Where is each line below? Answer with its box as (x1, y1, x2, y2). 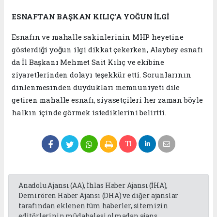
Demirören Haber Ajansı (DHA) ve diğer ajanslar (18, 191, 179, 201)
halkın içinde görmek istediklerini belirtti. (12, 108, 166, 118)
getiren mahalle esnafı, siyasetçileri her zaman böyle (12, 95, 203, 105)
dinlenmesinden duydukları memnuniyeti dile (12, 82, 180, 93)
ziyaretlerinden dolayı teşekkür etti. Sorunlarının (12, 70, 191, 80)
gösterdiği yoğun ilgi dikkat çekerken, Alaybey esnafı (12, 45, 203, 55)
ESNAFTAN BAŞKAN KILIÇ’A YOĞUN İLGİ (12, 12, 169, 22)
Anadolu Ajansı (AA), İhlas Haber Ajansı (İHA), (18, 181, 168, 190)
